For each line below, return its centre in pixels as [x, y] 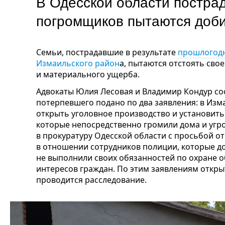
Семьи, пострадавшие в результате [107, 52]
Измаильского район [78, 63]
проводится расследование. [91, 180]
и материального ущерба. [88, 74]
